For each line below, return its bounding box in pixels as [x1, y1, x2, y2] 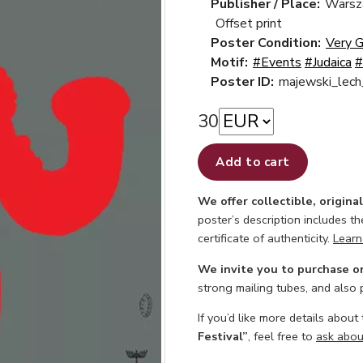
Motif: [211, 53, 248, 71]
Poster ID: [211, 73, 274, 91]
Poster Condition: [211, 34, 321, 52]
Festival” [198, 328, 248, 345]
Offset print [216, 15, 282, 32]
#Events [253, 53, 301, 71]
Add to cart [216, 154, 290, 170]
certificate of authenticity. [198, 230, 333, 247]
